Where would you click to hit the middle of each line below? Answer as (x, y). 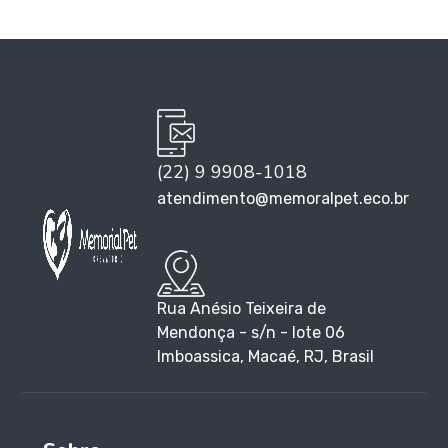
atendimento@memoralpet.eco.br (283, 199)
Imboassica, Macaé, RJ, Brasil (266, 356)
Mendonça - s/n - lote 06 (251, 332)
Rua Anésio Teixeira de (242, 308)
